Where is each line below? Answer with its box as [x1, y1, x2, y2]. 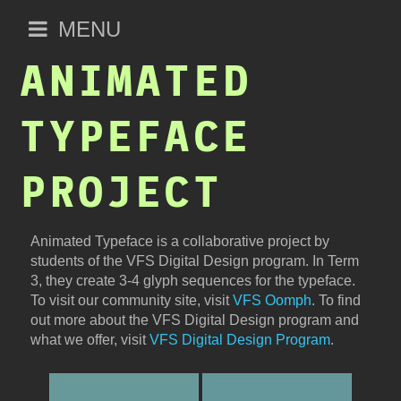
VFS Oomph [232, 293, 311, 308]
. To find [311, 293, 361, 308]
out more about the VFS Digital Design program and [30, 312, 359, 328]
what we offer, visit [30, 332, 149, 347]
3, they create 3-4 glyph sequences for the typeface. [30, 273, 355, 288]
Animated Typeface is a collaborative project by [30, 234, 329, 249]
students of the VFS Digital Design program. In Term [30, 253, 359, 269]
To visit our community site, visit [30, 293, 233, 308]
